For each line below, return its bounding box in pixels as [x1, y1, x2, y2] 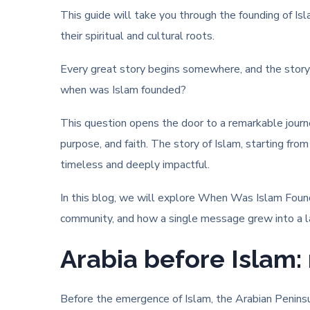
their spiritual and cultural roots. [60, 28, 215, 44]
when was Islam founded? [60, 82, 186, 98]
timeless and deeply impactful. [60, 157, 210, 172]
